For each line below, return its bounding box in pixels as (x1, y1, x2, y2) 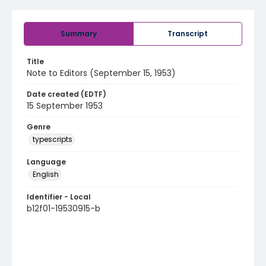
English (33, 169, 59, 179)
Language (27, 157, 66, 167)
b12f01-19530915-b (27, 202, 100, 214)
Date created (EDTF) (27, 89, 106, 99)
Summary (61, 28, 97, 39)
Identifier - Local (27, 192, 91, 202)
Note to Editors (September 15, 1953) (27, 67, 176, 79)
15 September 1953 (27, 100, 103, 112)
